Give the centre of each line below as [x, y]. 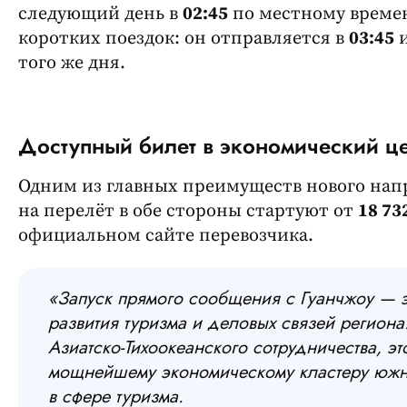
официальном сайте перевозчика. [166, 235]
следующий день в [100, 14]
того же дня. [72, 63]
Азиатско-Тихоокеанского [148, 347]
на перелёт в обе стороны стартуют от [188, 211]
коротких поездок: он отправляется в [184, 38]
